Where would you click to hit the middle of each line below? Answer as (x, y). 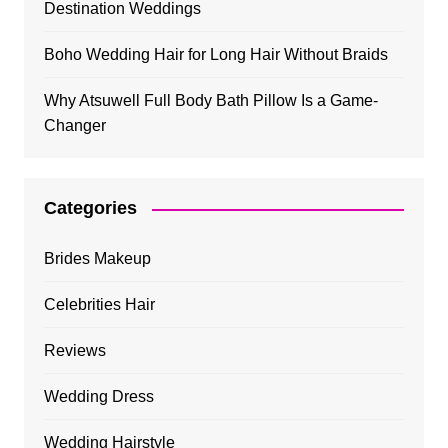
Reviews (74, 351)
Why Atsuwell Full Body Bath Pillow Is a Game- (210, 101)
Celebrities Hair (99, 305)
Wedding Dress (98, 397)
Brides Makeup (97, 259)
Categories (90, 208)
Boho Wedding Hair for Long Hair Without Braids (215, 55)
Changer (74, 126)
